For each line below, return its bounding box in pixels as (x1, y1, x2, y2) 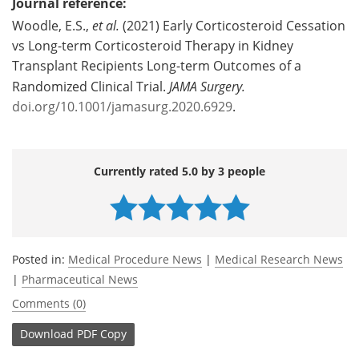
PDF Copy (77, 326, 127, 342)
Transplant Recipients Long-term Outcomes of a (12, 56, 301, 75)
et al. (92, 16, 119, 34)
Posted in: (12, 251, 68, 267)
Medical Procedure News (68, 251, 202, 267)
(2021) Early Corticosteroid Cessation (119, 16, 345, 34)
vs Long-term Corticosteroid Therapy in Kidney (12, 36, 293, 54)
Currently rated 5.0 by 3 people (94, 163, 265, 179)
